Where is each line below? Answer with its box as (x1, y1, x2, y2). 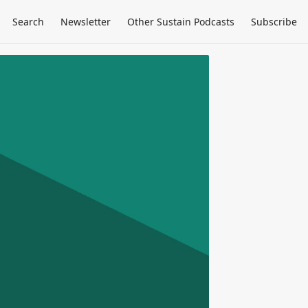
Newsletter (60, 15, 111, 28)
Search (12, 15, 44, 28)
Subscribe (251, 15, 297, 28)
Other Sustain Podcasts (127, 15, 234, 28)
